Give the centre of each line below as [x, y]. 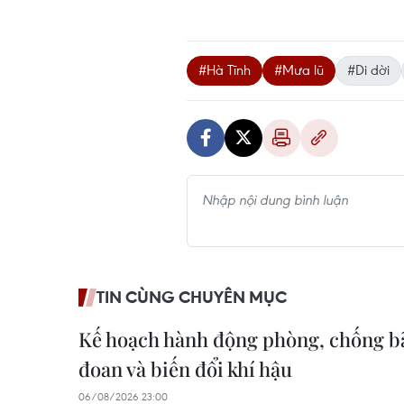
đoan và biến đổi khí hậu [185, 369]
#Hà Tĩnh [225, 69]
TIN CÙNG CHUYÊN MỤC [192, 297]
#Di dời [368, 69]
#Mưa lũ [299, 69]
